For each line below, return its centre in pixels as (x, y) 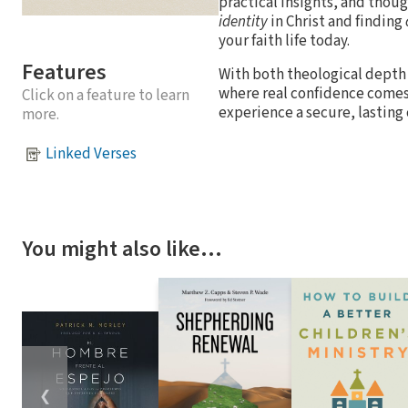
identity (243, 21)
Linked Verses (91, 154)
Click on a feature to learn (106, 95)
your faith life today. (284, 41)
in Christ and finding (337, 21)
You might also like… (122, 249)
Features (64, 72)
